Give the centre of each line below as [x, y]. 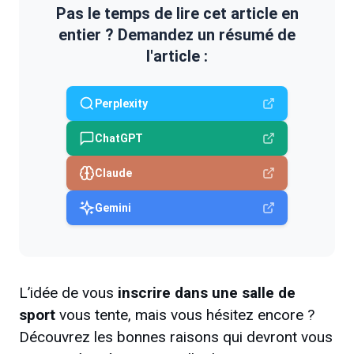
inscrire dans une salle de [205, 293]
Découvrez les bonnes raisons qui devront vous [176, 337]
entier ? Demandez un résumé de [177, 35]
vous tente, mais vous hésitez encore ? [187, 315]
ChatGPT [119, 139]
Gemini [113, 208]
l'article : [177, 56]
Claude [113, 173]
